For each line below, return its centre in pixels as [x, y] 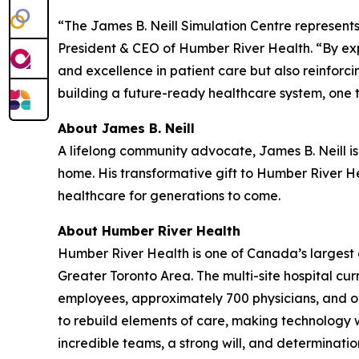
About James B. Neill [126, 128]
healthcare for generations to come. [169, 195]
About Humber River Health [149, 230]
